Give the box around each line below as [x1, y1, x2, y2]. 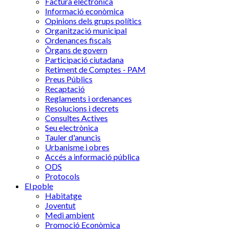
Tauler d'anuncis [45, 132, 101, 142]
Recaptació [45, 84, 85, 94]
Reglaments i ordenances [45, 94, 132, 103]
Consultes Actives [45, 113, 108, 123]
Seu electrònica [45, 123, 98, 132]
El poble [25, 181, 53, 191]
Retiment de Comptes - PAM [45, 64, 146, 74]
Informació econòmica [45, 6, 124, 16]
